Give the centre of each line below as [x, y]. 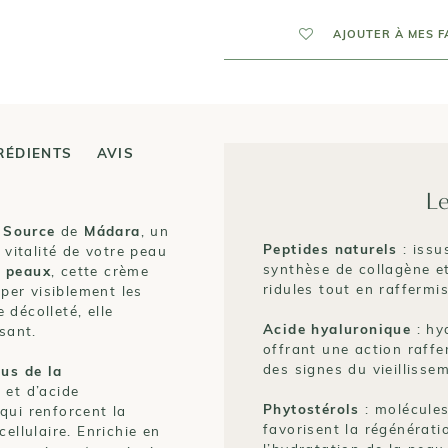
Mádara [112, 231]
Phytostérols [311, 409]
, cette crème [100, 271]
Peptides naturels [330, 249]
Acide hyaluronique [337, 329]
